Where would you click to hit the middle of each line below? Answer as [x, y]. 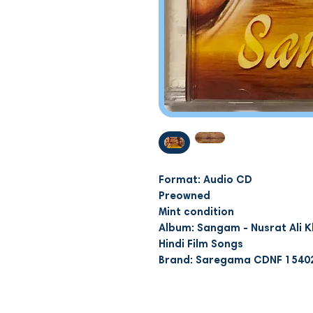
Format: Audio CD [205, 180]
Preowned [184, 196]
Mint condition [196, 212]
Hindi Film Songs [202, 245]
